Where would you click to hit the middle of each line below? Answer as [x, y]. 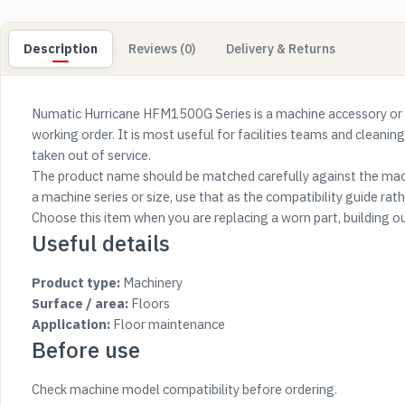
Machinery [151, 283]
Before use [86, 350]
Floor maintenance [168, 324]
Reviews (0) [162, 49]
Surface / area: [80, 303]
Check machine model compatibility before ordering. [184, 389]
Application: [71, 324]
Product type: [76, 283]
